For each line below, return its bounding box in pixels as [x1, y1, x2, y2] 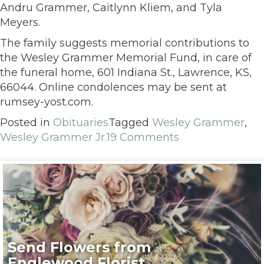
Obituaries [53, 115, 108, 129]
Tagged [108, 115, 152, 129]
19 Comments [107, 130, 179, 144]
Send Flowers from [8, 238, 151, 256]
